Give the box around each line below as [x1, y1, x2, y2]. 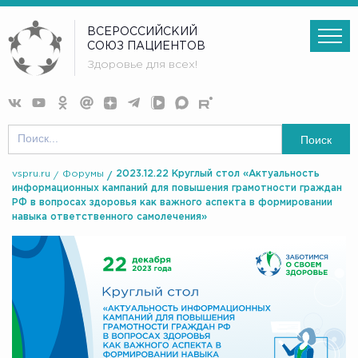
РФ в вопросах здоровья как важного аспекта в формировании [12, 198, 332, 208]
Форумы [62, 169, 104, 179]
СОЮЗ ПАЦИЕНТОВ [87, 41, 206, 51]
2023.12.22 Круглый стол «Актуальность [116, 169, 320, 179]
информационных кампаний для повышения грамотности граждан [12, 184, 342, 193]
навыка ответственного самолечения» [12, 213, 207, 222]
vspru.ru [12, 169, 50, 179]
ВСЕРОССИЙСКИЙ [87, 26, 198, 37]
